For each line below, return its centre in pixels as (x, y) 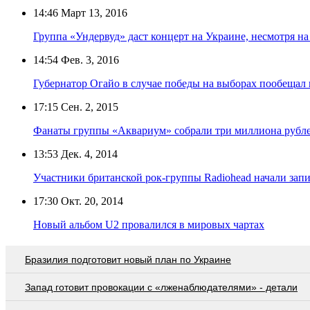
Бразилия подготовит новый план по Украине (128, 259)
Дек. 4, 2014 (88, 154)
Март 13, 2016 (93, 12)
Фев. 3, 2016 (89, 60)
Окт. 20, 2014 (91, 201)
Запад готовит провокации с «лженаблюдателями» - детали (161, 287)
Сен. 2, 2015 (88, 107)
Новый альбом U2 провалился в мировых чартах (149, 224)
